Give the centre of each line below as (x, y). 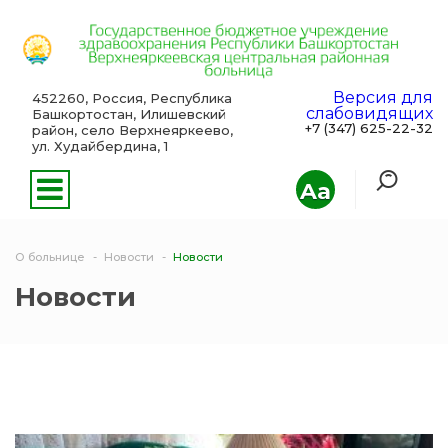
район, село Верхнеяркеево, (132, 130)
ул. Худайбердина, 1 (99, 146)
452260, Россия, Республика (131, 98)
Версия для (383, 98)
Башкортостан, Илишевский (128, 114)
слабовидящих (369, 114)
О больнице (50, 257)
